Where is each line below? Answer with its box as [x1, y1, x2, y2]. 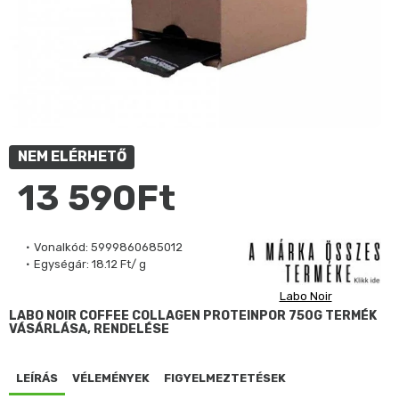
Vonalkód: [34, 240, 88, 254]
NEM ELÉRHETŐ [17, 148, 126, 165]
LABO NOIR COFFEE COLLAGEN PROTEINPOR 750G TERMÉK [9, 307, 377, 323]
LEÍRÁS [16, 370, 58, 385]
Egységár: [34, 257, 89, 271]
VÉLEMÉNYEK [72, 370, 150, 385]
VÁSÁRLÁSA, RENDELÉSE [9, 321, 169, 337]
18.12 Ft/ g [92, 257, 146, 271]
